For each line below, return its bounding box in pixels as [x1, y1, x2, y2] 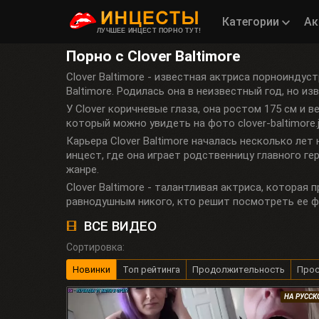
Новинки [73, 264, 110, 275]
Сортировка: [66, 241, 125, 253]
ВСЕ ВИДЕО [84, 218, 157, 234]
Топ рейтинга [122, 264, 180, 275]
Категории [222, 15, 282, 28]
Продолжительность [192, 264, 285, 275]
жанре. [66, 163, 99, 176]
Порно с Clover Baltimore [66, 48, 240, 65]
